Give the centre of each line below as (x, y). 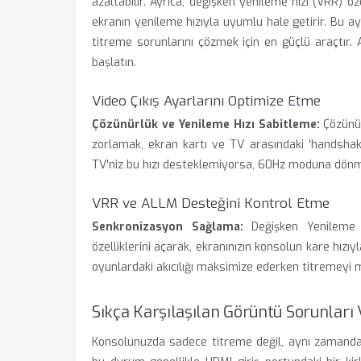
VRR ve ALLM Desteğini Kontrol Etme (211, 203)
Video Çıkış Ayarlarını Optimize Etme (206, 101)
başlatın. (114, 62)
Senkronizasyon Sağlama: (168, 227)
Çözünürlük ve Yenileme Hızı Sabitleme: (206, 124)
